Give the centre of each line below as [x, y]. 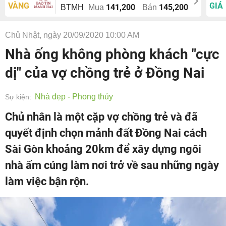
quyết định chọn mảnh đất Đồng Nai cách [106, 133]
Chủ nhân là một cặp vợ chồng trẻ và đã [101, 117]
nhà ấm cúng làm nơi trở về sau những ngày [112, 165]
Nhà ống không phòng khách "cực [112, 54]
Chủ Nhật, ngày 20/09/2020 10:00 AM [72, 35]
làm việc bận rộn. [47, 181]
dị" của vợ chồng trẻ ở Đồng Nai [105, 73]
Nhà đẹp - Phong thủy [74, 97]
